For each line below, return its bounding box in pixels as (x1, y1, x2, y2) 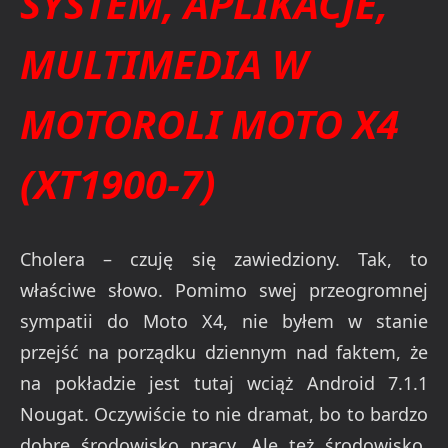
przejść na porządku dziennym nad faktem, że (20, 339, 428, 364)
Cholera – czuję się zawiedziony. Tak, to (20, 246, 428, 271)
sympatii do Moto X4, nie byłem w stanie (20, 308, 428, 333)
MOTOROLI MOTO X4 (20, 95, 399, 151)
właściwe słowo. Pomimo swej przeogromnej (20, 277, 428, 302)
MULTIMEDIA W (20, 35, 308, 91)
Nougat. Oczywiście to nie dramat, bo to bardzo (20, 401, 428, 426)
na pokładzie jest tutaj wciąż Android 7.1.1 (20, 370, 428, 395)
